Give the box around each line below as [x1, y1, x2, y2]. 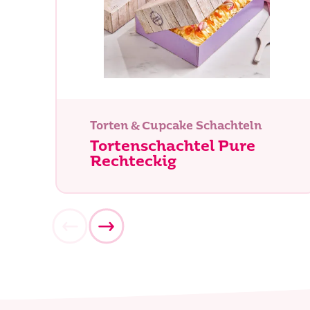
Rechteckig [90, 154, 176, 170]
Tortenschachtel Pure [90, 139, 255, 154]
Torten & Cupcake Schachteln [90, 121, 262, 133]
